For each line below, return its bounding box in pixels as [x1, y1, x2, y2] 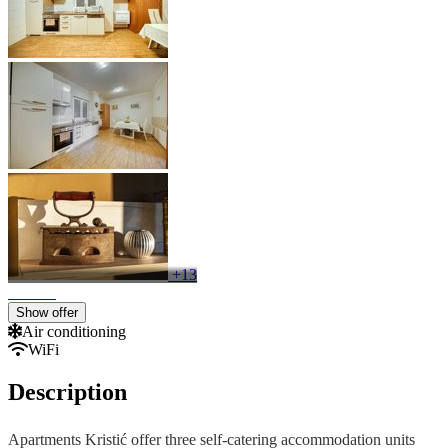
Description [8, 378, 127, 405]
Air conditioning [22, 322, 126, 340]
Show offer [16, 304, 78, 320]
